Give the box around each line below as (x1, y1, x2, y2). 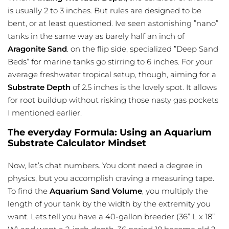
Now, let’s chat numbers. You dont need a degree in (8, 161, 202, 171)
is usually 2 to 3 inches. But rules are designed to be (8, 6, 201, 16)
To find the (8, 186, 50, 196)
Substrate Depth (8, 82, 71, 93)
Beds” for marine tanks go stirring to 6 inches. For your (8, 57, 213, 67)
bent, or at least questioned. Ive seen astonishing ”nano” (8, 18, 218, 29)
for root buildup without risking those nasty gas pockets (8, 95, 218, 105)
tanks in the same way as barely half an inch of (8, 31, 185, 41)
